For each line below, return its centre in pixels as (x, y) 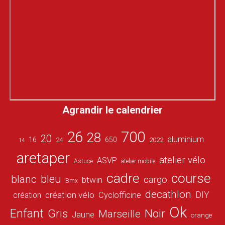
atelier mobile (138, 161)
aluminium (185, 140)
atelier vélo (183, 160)
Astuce (84, 161)
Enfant (27, 214)
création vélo (70, 195)
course (191, 179)
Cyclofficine (120, 195)
